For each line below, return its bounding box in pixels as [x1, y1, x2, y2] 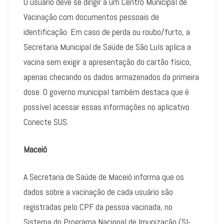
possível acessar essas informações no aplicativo [23, 101, 189, 113]
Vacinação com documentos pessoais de [23, 11, 159, 23]
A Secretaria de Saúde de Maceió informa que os [23, 171, 184, 183]
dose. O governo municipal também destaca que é [23, 86, 189, 98]
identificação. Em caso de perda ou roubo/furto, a [23, 26, 190, 38]
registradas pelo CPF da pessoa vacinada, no [23, 201, 172, 213]
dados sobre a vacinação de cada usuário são [23, 186, 173, 198]
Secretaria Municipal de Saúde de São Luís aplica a [23, 41, 191, 53]
